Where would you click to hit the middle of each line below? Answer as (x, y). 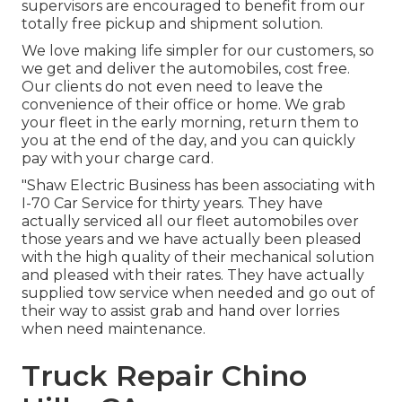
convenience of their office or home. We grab (184, 105)
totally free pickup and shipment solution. (172, 24)
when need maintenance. (114, 329)
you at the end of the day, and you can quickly (188, 141)
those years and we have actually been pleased (192, 240)
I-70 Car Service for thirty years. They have (172, 204)
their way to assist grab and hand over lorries (180, 311)
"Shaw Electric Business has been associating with (198, 186)
